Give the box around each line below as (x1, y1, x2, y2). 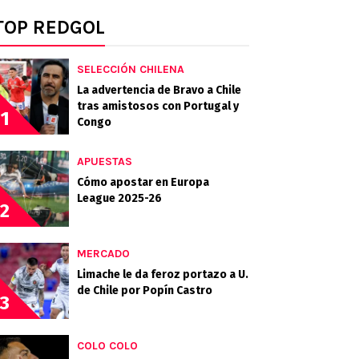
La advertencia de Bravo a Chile (77, 83, 241, 97)
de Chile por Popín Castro (77, 284, 212, 297)
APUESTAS (77, 155, 132, 168)
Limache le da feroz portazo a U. (77, 268, 248, 281)
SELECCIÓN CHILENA (77, 63, 184, 76)
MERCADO (77, 247, 130, 260)
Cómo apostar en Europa (77, 175, 209, 189)
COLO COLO (77, 339, 138, 353)
